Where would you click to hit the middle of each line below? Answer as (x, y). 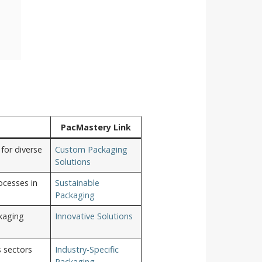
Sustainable (77, 182)
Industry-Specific (87, 249)
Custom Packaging (92, 149)
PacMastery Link (96, 127)
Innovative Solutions (94, 216)
